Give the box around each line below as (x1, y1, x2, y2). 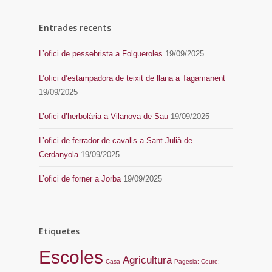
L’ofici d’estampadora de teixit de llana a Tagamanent (39, 73, 225, 83)
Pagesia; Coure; (174, 257, 220, 265)
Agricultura (123, 254, 172, 266)
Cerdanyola (39, 149, 78, 159)
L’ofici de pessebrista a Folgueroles (39, 49, 163, 58)
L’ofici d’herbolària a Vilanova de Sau (39, 111, 168, 121)
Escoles (39, 246, 103, 267)
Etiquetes (39, 225, 80, 237)
